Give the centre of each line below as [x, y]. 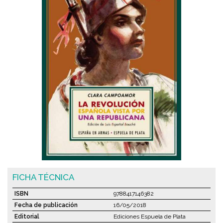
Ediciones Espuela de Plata [150, 217]
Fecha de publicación [46, 205]
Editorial [27, 217]
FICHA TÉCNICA [44, 177]
